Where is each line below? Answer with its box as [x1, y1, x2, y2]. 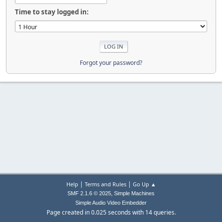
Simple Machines [114, 190, 155, 196]
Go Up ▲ [132, 180, 156, 188]
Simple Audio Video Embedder [75, 200, 147, 206]
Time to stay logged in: [15, 7, 89, 16]
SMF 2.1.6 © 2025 [67, 190, 111, 196]
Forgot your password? [80, 58, 142, 67]
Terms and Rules [84, 180, 126, 188]
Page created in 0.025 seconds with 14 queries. [46, 208, 176, 217]
